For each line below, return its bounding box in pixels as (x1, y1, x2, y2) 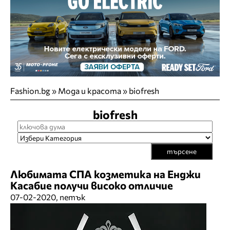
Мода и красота (58, 86, 121, 96)
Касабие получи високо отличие (10, 179, 173, 192)
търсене (167, 147, 197, 156)
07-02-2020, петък (10, 192, 86, 202)
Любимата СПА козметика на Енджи (10, 167, 201, 181)
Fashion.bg (10, 86, 50, 96)
